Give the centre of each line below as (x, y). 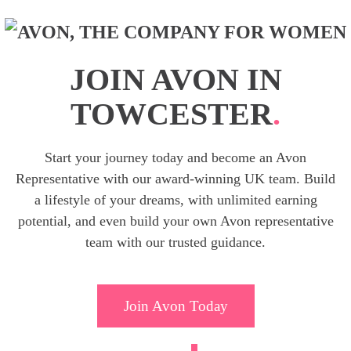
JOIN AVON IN (175, 80)
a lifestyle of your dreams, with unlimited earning (175, 200)
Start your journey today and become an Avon (175, 157)
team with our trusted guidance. (175, 242)
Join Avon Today (175, 306)
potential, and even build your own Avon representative (175, 221)
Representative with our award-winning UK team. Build (175, 179)
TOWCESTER (172, 114)
